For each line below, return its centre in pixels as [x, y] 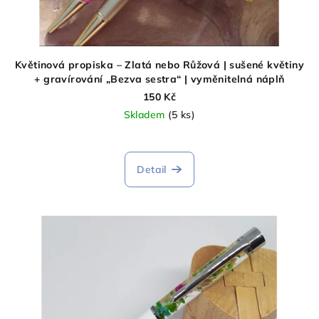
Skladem [146, 115]
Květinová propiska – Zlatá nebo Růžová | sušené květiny [159, 65]
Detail [152, 170]
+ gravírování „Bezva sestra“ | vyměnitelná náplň [159, 79]
